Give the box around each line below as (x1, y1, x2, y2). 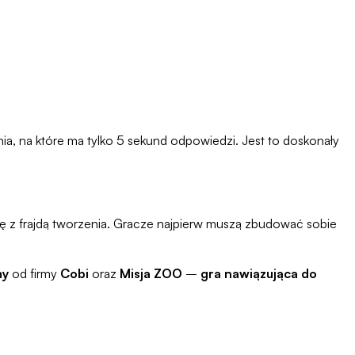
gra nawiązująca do (200, 265, 317, 282)
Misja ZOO (120, 265, 182, 282)
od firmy (9, 265, 60, 282)
